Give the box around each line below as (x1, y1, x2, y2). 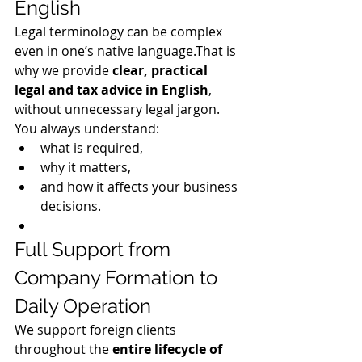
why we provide (15, 61, 112, 79)
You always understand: (15, 119, 159, 137)
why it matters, (40, 158, 131, 176)
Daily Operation (15, 293, 151, 318)
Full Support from (15, 237, 175, 261)
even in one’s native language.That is (15, 41, 239, 60)
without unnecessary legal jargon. (15, 99, 220, 118)
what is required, (40, 138, 143, 157)
